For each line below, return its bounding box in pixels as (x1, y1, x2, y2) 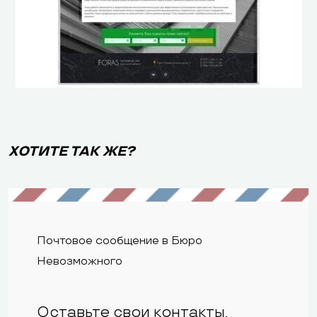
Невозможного (37, 255, 122, 268)
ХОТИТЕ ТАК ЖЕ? (8, 144, 134, 160)
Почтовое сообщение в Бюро (37, 234, 202, 248)
